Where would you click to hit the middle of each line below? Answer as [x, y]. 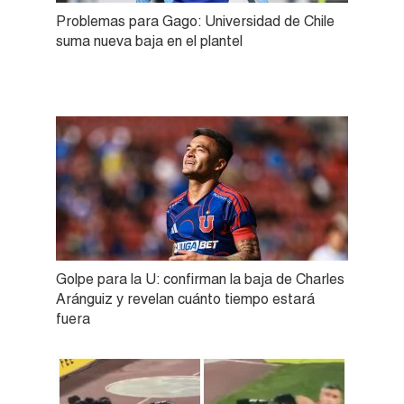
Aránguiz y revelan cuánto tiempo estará [185, 298]
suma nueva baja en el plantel [149, 41]
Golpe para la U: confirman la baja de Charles [200, 279]
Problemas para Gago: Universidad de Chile [195, 21]
